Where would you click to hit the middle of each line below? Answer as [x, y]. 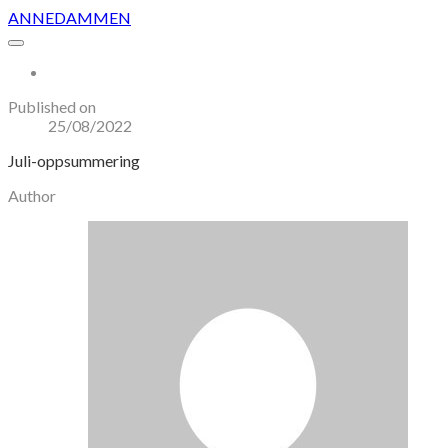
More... [69, 72]
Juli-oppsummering [74, 160]
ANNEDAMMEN [69, 17]
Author [32, 195]
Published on [52, 106]
